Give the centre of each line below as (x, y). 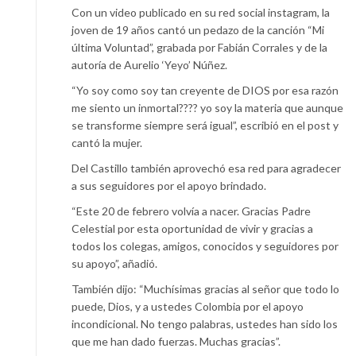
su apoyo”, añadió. (114, 264)
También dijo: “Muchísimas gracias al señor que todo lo (205, 289)
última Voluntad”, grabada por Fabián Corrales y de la (199, 48)
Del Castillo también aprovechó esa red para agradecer (206, 168)
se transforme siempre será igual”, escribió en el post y (205, 126)
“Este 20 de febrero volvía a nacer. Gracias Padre (191, 211)
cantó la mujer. (107, 143)
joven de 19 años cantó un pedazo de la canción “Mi (198, 30)
